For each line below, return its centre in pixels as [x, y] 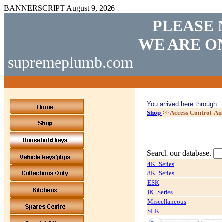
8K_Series [161, 173]
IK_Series [160, 192]
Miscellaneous [167, 201]
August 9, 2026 [91, 8]
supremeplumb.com [71, 62]
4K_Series [161, 164]
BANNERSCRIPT [35, 8]
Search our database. [180, 153]
